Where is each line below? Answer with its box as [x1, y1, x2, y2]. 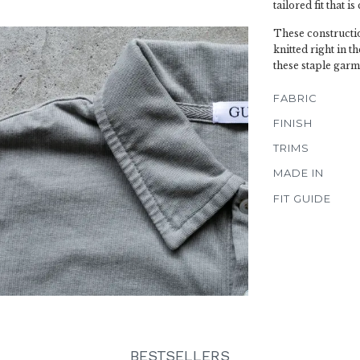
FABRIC [273, 92, 317, 104]
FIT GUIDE [273, 191, 331, 205]
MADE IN [273, 166, 324, 179]
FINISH [273, 117, 313, 129]
